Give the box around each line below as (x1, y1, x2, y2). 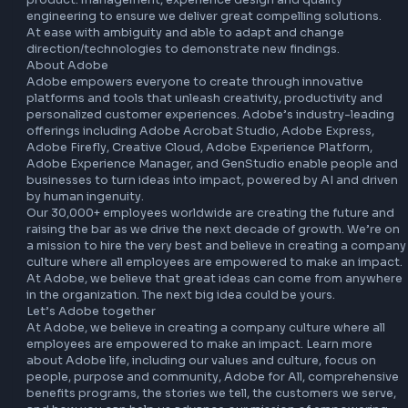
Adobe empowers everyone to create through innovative (28, 219, 404, 235)
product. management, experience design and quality (28, 127, 381, 144)
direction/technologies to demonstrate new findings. (28, 182, 378, 199)
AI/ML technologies (28, 91, 157, 107)
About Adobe (28, 200, 120, 217)
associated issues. (28, 18, 150, 35)
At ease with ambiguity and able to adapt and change (28, 164, 382, 180)
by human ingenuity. (28, 346, 160, 362)
